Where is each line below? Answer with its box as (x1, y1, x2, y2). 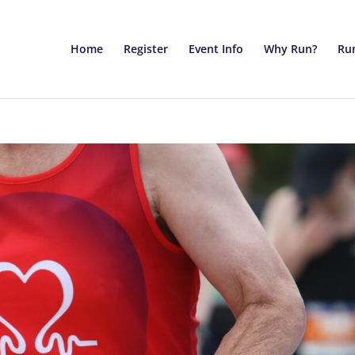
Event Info (188, 41, 243, 56)
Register (123, 41, 168, 56)
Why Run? (263, 41, 317, 56)
